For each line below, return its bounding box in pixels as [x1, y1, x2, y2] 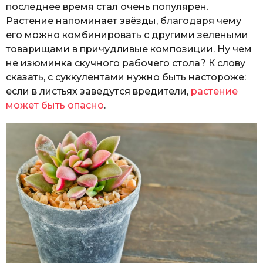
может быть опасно [6, 100, 104, 112]
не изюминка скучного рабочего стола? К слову [6, 58, 245, 69]
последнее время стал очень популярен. [6, 1, 208, 13]
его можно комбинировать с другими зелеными [6, 29, 248, 41]
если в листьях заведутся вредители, [6, 86, 191, 97]
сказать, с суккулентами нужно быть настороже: [6, 72, 246, 83]
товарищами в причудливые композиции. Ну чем [6, 43, 252, 55]
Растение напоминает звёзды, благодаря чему [6, 15, 241, 27]
